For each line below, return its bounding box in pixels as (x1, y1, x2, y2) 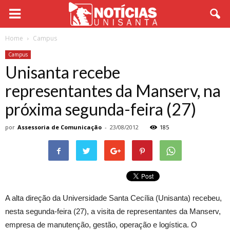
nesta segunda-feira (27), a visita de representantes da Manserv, (5, 207, 221, 216)
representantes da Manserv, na (5, 81, 221, 101)
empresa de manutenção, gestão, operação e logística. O (5, 220, 197, 229)
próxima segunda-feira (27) (5, 99, 196, 119)
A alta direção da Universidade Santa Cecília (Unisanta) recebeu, (5, 194, 222, 202)
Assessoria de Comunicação (17, 123, 102, 131)
